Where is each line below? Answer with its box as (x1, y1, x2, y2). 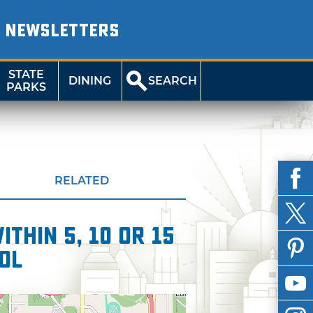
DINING (68, 74, 112, 87)
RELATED (54, 174, 109, 187)
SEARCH (148, 74, 198, 87)
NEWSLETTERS (4, 20, 119, 41)
